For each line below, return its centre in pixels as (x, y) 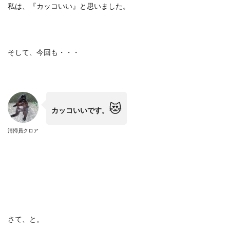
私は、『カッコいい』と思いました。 (69, 6)
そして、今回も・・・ (44, 52)
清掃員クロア (23, 130)
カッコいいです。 (80, 110)
